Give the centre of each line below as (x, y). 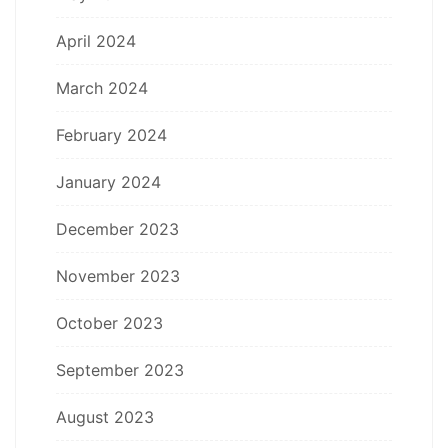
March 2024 (102, 87)
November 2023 (118, 275)
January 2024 (108, 181)
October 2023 (109, 322)
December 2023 (117, 228)
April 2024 (96, 40)
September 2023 (120, 369)
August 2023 (105, 416)
